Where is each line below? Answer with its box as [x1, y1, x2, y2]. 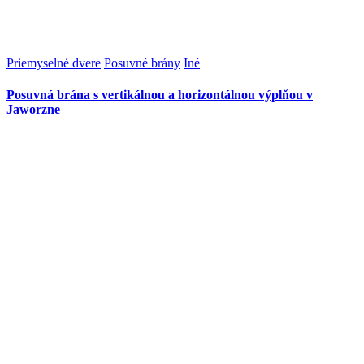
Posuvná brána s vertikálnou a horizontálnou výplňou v [6, 88, 313, 102]
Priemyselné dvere [6, 55, 101, 70]
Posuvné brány [104, 55, 180, 70]
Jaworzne [6, 102, 60, 117]
